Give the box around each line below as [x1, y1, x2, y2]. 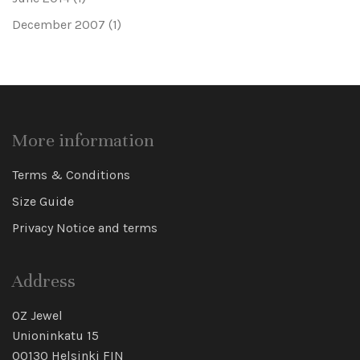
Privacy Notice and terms [12, 220, 157, 235]
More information [12, 129, 154, 151]
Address [12, 270, 76, 292]
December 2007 [12, 17, 105, 32]
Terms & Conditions [12, 167, 130, 182]
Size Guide [12, 194, 74, 209]
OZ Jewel [12, 308, 63, 323]
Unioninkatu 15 [12, 328, 99, 343]
